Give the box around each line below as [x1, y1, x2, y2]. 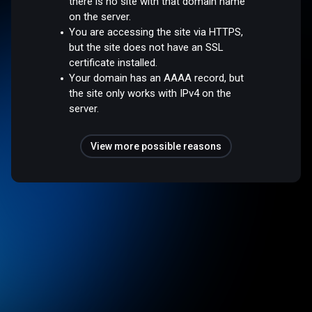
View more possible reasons [91, 140, 221, 152]
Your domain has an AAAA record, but [69, 71, 244, 84]
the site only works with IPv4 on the [69, 86, 232, 100]
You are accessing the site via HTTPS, [69, 25, 244, 38]
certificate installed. [69, 56, 158, 69]
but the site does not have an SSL [69, 40, 224, 54]
